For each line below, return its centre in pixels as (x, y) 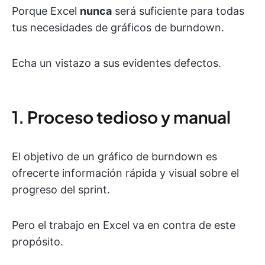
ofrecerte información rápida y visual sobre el (125, 173)
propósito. (38, 242)
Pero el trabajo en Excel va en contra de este (124, 225)
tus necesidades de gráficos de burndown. (118, 28)
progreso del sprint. (61, 190)
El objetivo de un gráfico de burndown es (114, 157)
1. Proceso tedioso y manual (121, 117)
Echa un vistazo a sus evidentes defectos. (117, 63)
